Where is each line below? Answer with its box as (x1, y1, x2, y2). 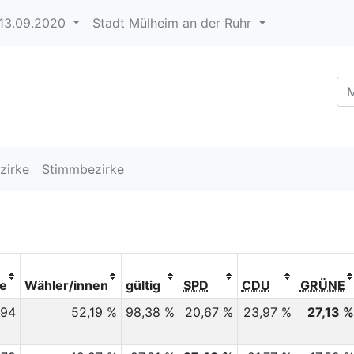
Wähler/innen (24, 277, 108, 293)
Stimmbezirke (42, 161, 124, 177)
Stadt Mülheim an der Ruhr (92, 15, 256, 31)
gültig (125, 277, 160, 293)
